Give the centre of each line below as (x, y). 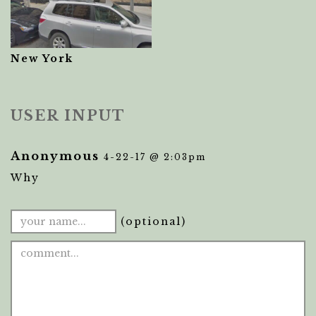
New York (42, 59)
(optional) (151, 221)
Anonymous (55, 156)
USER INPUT (68, 116)
